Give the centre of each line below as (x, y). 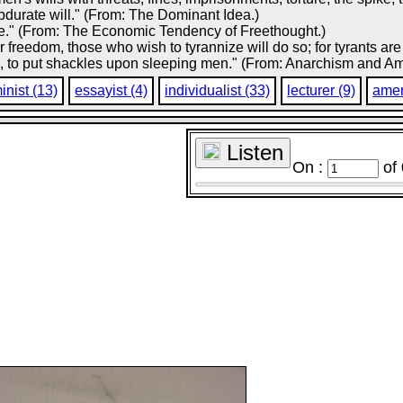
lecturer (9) (322, 90)
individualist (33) (218, 90)
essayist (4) (112, 90)
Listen (251, 152)
